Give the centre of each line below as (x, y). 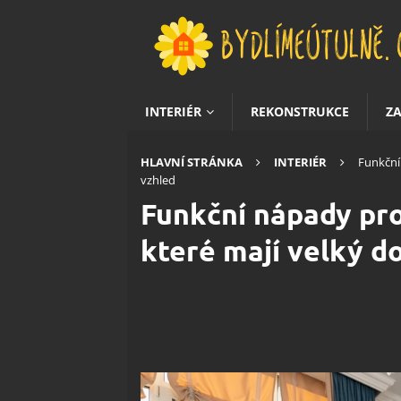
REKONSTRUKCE (300, 111)
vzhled (158, 180)
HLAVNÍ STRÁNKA (192, 162)
